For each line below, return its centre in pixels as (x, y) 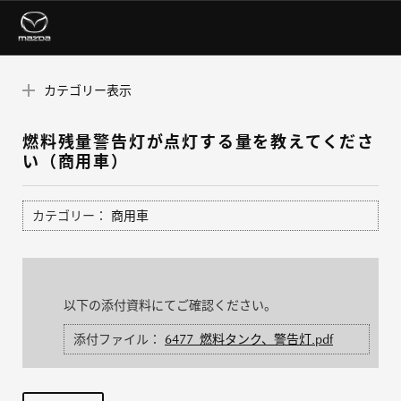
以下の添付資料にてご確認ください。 (170, 306)
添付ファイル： (117, 340)
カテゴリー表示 (88, 90)
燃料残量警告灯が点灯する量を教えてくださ (199, 142)
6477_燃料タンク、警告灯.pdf (249, 340)
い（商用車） (76, 162)
